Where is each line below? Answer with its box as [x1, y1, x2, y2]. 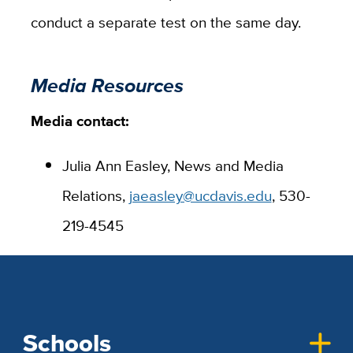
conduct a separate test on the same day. [30, 10, 301, 33]
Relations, [61, 184, 129, 206]
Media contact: [30, 109, 129, 132]
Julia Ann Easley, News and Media [61, 154, 284, 176]
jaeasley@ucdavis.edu [128, 184, 272, 206]
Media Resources [30, 71, 184, 101]
